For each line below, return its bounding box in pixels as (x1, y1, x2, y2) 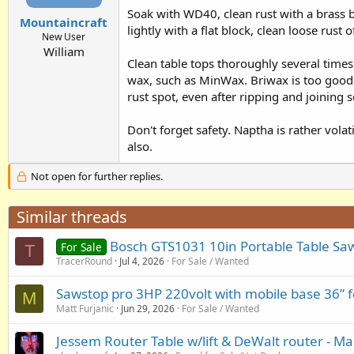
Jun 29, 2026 (121, 302, 175, 316)
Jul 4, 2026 (119, 254, 164, 269)
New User (42, 29, 85, 43)
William (43, 43, 85, 59)
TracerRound (56, 254, 112, 269)
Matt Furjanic (56, 302, 114, 316)
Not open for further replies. (28, 169, 163, 184)
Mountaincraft (20, 13, 107, 30)
